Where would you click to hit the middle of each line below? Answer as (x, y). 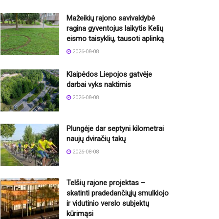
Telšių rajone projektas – (106, 183)
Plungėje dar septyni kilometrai (115, 129)
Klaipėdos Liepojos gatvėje (109, 75)
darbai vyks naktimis (99, 85)
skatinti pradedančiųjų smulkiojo (118, 193)
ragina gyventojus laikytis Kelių (115, 29)
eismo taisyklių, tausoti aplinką (115, 39)
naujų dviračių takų (96, 139)
